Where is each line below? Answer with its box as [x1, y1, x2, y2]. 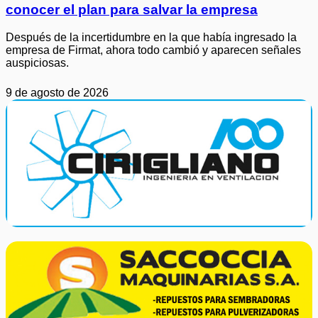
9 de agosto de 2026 [6, 87, 109, 99]
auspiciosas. [6, 57, 69, 70]
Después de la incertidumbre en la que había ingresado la [6, 31, 297, 44]
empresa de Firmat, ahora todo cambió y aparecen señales [6, 44, 301, 57]
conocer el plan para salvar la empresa [6, 2, 258, 18]
